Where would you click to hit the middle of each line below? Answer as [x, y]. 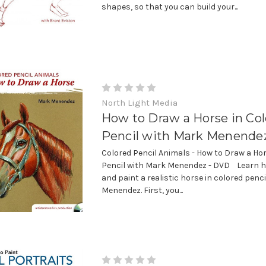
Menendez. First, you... [142, 190]
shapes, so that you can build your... [170, 7]
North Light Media [139, 102]
